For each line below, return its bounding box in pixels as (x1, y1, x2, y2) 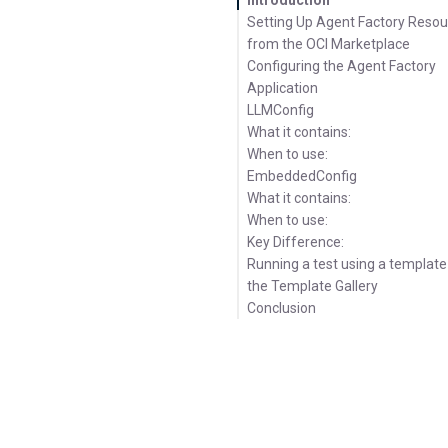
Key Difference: (247, 233, 345, 250)
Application (247, 79, 319, 96)
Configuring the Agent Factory (247, 57, 437, 74)
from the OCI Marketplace (247, 35, 411, 52)
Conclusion (247, 299, 317, 316)
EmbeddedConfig (247, 167, 358, 184)
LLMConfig (247, 101, 315, 118)
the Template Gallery (247, 277, 379, 294)
